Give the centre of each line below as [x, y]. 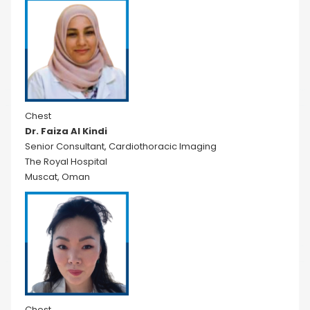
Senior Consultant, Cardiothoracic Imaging [121, 146]
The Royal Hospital [66, 162]
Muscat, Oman [57, 177]
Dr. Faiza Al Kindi [66, 131]
